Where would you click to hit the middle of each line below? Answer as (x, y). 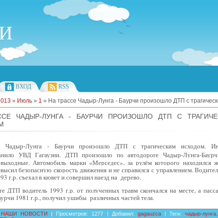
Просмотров (72, 214)
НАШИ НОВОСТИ (25, 214)
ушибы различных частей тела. (111, 198)
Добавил (122, 214)
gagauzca (149, 214)
